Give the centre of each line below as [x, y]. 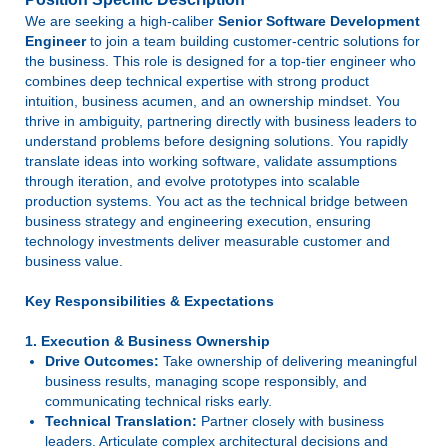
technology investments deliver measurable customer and [207, 241]
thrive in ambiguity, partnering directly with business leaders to [221, 121]
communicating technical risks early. [158, 401]
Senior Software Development [319, 21]
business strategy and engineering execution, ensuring [198, 221]
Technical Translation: [121, 421]
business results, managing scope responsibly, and [206, 381]
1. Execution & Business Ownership [147, 341]
